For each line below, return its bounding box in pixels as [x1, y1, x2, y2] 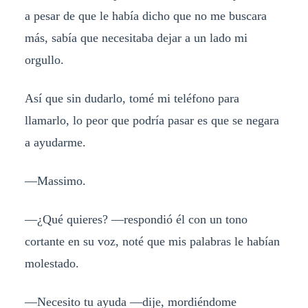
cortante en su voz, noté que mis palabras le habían [24, 234, 280, 248]
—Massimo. [24, 173, 86, 188]
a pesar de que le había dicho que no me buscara [24, 8, 267, 23]
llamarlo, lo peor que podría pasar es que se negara [24, 113, 279, 127]
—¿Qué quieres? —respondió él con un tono [24, 212, 247, 226]
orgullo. [24, 52, 64, 67]
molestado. [24, 256, 79, 270]
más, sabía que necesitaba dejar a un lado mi [24, 30, 247, 45]
